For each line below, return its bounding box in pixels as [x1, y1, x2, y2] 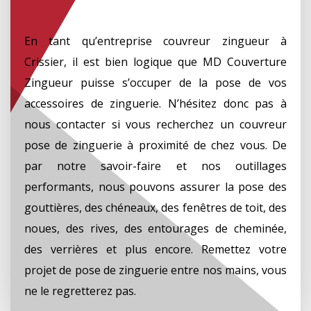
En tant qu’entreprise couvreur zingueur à [24, 33, 287, 49]
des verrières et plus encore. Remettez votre [24, 241, 287, 257]
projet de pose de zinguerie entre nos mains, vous [24, 262, 287, 278]
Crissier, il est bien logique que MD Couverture [24, 53, 287, 69]
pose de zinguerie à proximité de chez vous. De [24, 137, 287, 153]
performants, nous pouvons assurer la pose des [24, 178, 287, 194]
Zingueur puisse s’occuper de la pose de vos [24, 74, 287, 90]
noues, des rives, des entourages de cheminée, [24, 220, 287, 236]
